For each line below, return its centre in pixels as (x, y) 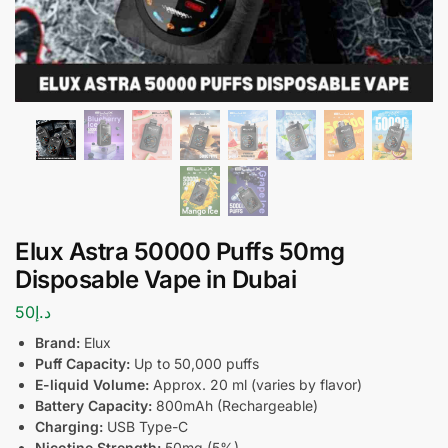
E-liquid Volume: (92, 384)
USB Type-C (145, 426)
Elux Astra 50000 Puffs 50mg (180, 252)
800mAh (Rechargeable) (235, 405)
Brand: (57, 342)
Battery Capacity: (93, 405)
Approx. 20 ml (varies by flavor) (255, 384)
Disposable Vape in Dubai (155, 280)
